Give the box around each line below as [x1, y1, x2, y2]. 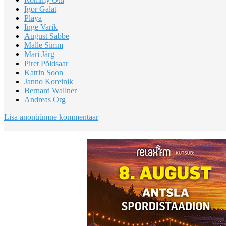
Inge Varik [24, 22, 58, 31]
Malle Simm [24, 40, 63, 49]
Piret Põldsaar [24, 59, 68, 68]
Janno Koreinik [24, 77, 73, 86]
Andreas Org [24, 95, 66, 104]
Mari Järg [24, 49, 54, 59]
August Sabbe [24, 31, 69, 40]
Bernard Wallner [24, 86, 77, 95]
